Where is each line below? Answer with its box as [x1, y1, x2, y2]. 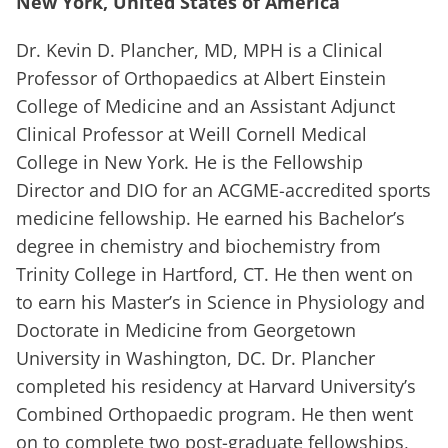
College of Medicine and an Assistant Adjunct [16, 94, 395, 119]
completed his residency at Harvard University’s [16, 374, 416, 399]
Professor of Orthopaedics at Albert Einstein [16, 66, 386, 91]
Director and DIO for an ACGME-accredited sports [16, 178, 431, 203]
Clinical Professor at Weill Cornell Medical [16, 122, 367, 147]
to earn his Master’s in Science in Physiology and [16, 290, 425, 315]
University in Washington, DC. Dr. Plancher [16, 346, 375, 371]
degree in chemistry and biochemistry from [16, 234, 381, 259]
